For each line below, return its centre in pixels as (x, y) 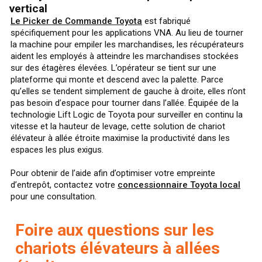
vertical (28, 8)
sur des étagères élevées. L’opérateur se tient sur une (113, 68)
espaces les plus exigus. (57, 149)
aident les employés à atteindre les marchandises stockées (125, 56)
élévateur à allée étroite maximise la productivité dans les (120, 138)
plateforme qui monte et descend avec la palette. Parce (117, 79)
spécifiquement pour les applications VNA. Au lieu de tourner (127, 32)
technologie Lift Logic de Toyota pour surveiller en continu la (127, 114)
